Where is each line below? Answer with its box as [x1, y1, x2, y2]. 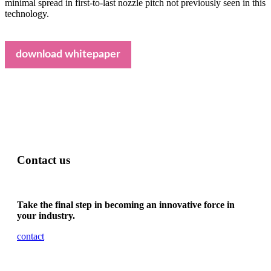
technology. [5, 8, 49, 19]
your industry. [17, 211, 75, 221]
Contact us [17, 153, 70, 166]
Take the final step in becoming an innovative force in [17, 200, 235, 211]
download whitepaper [16, 49, 120, 60]
